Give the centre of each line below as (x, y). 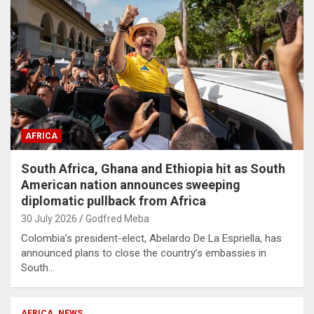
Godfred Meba (117, 219)
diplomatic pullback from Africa (114, 201)
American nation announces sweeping (131, 185)
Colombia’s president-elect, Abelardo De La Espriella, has (151, 238)
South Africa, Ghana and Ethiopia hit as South (153, 169)
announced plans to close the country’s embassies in (144, 253)
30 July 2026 (49, 219)
